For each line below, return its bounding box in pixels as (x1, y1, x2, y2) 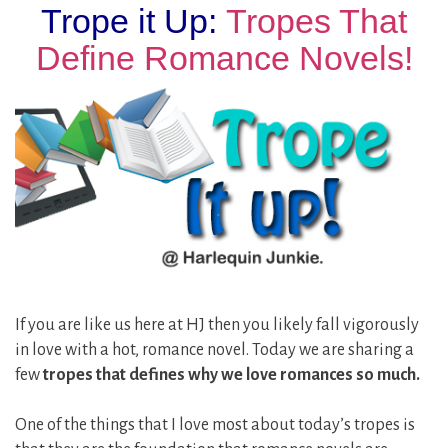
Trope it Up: (41, 2, 226, 41)
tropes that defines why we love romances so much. (43, 365, 420, 384)
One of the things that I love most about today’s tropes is (15, 415, 415, 434)
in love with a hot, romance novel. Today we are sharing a (15, 340, 414, 359)
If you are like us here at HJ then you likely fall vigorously (15, 315, 419, 334)
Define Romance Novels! (35, 39, 413, 78)
